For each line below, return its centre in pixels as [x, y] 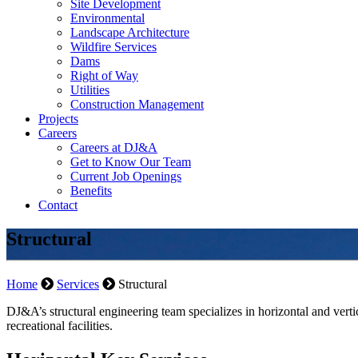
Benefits [91, 191]
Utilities [90, 90]
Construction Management [137, 104]
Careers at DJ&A [114, 147]
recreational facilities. [60, 325]
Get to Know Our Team [131, 162]
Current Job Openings [126, 176]
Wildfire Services [113, 47]
